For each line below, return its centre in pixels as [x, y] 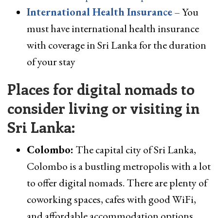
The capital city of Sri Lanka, [135, 150]
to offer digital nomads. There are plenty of [117, 183]
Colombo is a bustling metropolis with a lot [119, 166]
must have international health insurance [113, 29]
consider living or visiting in [103, 108]
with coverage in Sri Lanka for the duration [117, 45]
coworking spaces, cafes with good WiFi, [111, 200]
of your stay [52, 62]
